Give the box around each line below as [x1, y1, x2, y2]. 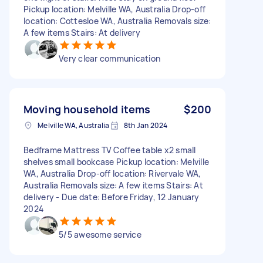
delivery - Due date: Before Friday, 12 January [23, 191, 200, 203]
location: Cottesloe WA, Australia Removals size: [23, 15, 211, 26]
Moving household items [23, 102, 151, 116]
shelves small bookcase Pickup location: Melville [23, 156, 209, 167]
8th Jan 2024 [123, 120, 168, 130]
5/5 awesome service [59, 228, 141, 240]
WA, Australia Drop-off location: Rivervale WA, [23, 167, 201, 179]
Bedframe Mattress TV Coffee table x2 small [23, 144, 196, 156]
